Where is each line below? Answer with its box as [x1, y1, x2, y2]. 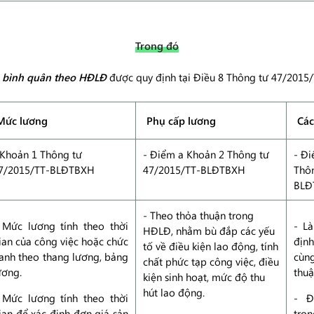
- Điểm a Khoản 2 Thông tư [143, 147, 269, 161]
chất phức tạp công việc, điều [143, 254, 279, 268]
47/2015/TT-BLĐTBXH [143, 163, 245, 177]
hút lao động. [143, 285, 205, 299]
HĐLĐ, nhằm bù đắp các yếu [143, 224, 275, 238]
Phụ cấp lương [146, 114, 216, 128]
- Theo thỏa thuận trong [143, 208, 254, 222]
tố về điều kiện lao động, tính [143, 239, 278, 253]
